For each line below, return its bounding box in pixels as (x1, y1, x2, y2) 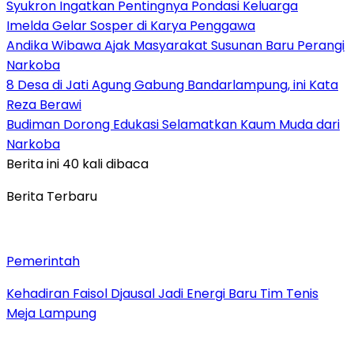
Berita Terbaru (6, 186, 97, 205)
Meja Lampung (6, 303, 96, 322)
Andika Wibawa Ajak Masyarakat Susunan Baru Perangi (6, 36, 345, 55)
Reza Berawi (6, 95, 81, 114)
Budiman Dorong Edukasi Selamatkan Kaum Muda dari (6, 115, 340, 134)
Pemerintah (6, 251, 80, 270)
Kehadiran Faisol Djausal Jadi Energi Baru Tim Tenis (6, 284, 318, 303)
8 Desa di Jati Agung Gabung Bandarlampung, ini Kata (6, 75, 338, 94)
